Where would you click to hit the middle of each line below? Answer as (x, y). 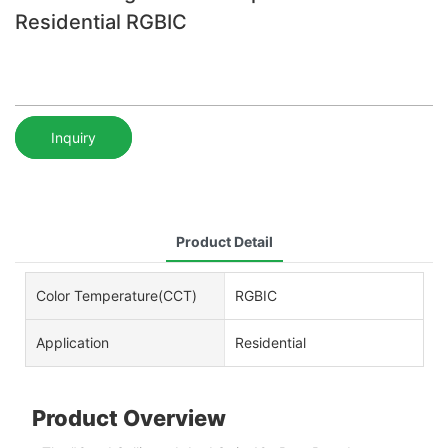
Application (72, 342)
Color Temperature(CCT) (116, 295)
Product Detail (224, 241)
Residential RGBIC (101, 22)
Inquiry (73, 137)
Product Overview (128, 417)
